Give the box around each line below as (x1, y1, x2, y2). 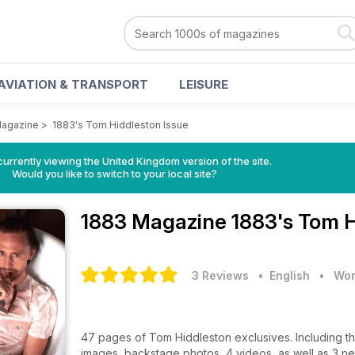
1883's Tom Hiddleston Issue (52, 119, 189, 131)
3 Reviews (192, 269, 249, 282)
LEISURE (179, 77, 228, 92)
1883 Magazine (81, 209, 231, 234)
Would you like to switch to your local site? (11, 167, 217, 180)
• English (252, 269, 310, 282)
